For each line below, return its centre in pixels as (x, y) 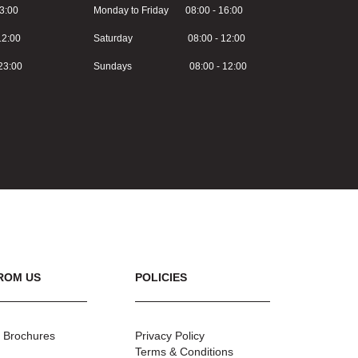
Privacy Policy (170, 336)
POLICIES (161, 278)
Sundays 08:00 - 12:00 (170, 67)
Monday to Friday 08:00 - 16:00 (168, 11)
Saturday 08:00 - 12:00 (171, 39)
